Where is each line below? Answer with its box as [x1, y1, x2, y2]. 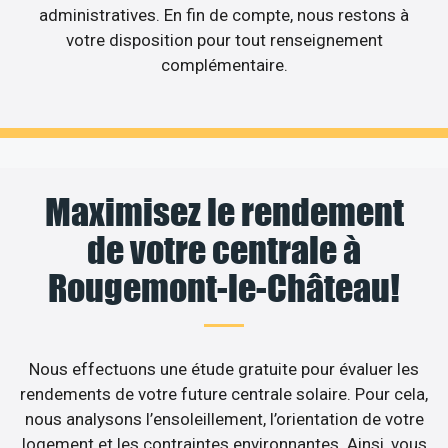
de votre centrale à [87, 228, 361, 273]
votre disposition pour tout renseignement [65, 29, 383, 50]
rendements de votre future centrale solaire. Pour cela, [20, 384, 428, 405]
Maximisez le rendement [44, 190, 404, 235]
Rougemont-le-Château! [48, 266, 400, 311]
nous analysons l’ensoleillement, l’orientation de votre [24, 409, 424, 430]
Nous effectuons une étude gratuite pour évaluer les [29, 359, 419, 380]
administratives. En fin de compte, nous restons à [39, 4, 409, 25]
